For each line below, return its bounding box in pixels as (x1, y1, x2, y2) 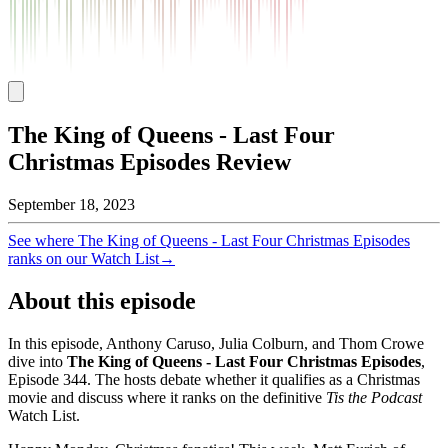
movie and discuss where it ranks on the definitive (8, 389, 326, 407)
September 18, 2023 (8, 196, 135, 214)
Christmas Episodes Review (8, 149, 291, 176)
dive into (8, 353, 67, 371)
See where (8, 232, 78, 250)
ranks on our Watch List (8, 250, 159, 268)
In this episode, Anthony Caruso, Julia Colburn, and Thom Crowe (8, 335, 424, 353)
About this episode (8, 288, 196, 315)
